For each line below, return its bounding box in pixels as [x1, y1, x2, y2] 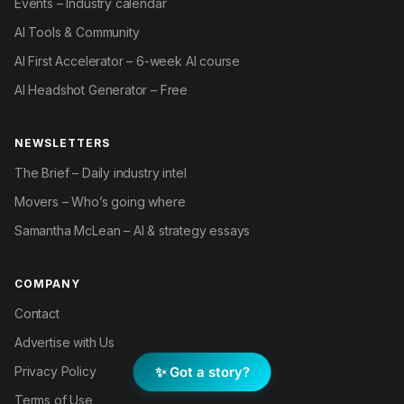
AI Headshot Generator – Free [14, 82, 188, 98]
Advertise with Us [14, 335, 115, 351]
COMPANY [14, 277, 80, 291]
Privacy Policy [14, 363, 96, 380]
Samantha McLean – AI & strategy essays [14, 223, 251, 239]
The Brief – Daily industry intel [14, 165, 187, 181]
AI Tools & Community [14, 24, 140, 41]
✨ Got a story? [154, 363, 250, 381]
